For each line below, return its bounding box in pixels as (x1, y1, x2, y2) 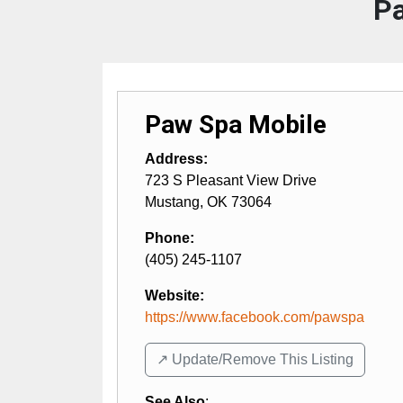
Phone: (145, 229, 194, 246)
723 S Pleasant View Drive (145, 172, 317, 188)
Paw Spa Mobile (145, 109, 327, 139)
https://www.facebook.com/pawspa (145, 309, 364, 325)
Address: (145, 150, 208, 166)
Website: (145, 287, 204, 303)
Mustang (145, 193, 200, 210)
